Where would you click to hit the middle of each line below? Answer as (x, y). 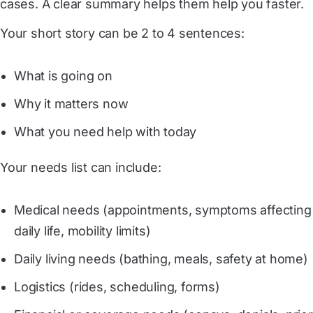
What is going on (63, 76)
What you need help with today (105, 132)
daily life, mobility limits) (82, 231)
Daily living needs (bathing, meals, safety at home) (161, 259)
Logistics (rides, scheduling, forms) (117, 287)
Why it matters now (71, 104)
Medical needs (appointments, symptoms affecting (163, 210)
